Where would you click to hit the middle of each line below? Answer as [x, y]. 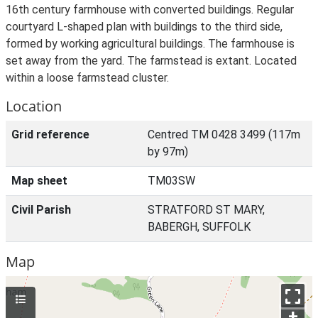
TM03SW [171, 181]
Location [34, 106]
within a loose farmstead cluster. [87, 78]
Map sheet [39, 181]
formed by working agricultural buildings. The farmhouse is [150, 44]
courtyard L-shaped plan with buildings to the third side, [144, 27]
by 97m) [168, 152]
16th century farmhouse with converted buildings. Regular [150, 10]
